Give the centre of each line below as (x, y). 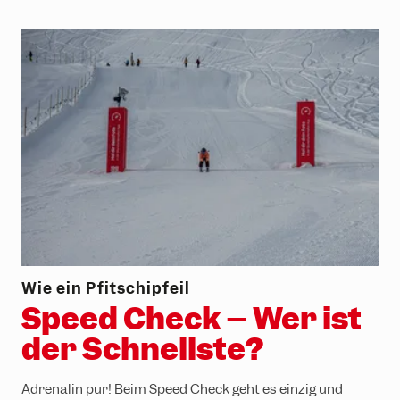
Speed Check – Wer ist (192, 319)
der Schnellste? (142, 350)
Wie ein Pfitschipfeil (106, 289)
